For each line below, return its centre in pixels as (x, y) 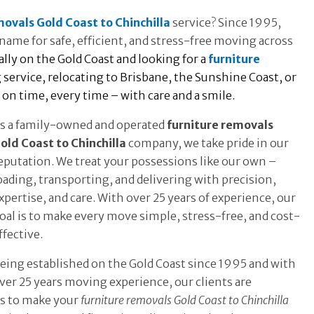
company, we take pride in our (207, 143)
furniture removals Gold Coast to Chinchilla (185, 300)
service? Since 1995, (226, 23)
